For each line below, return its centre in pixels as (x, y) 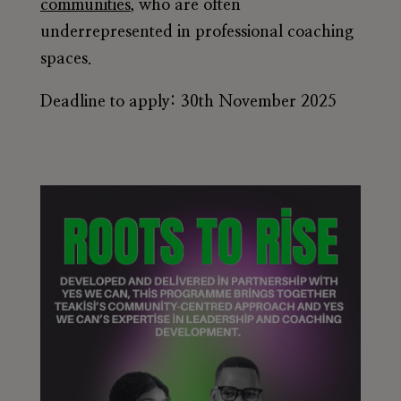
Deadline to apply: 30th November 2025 (188, 102)
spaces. (66, 60)
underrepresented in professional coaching (196, 33)
